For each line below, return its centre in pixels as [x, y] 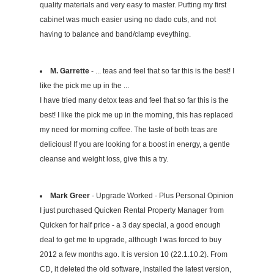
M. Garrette [70, 71]
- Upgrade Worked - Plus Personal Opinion [162, 195]
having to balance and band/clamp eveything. [115, 34]
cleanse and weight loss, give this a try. [104, 159]
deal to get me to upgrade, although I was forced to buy [131, 239]
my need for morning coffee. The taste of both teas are [129, 129]
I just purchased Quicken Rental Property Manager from [132, 210]
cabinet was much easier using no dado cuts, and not [128, 19]
